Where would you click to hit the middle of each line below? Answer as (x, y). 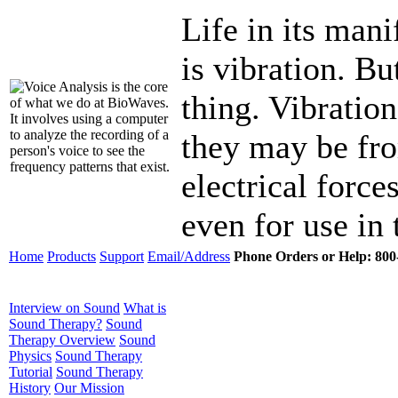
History (30, 388)
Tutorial (31, 372)
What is (145, 308)
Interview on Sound (64, 308)
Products (72, 256)
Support (122, 256)
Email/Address (189, 256)
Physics (30, 356)
